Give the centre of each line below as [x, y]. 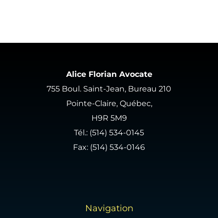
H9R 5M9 [109, 118]
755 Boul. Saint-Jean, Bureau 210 [109, 89]
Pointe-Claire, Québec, [109, 104]
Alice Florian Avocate [109, 74]
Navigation [109, 209]
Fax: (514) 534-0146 [109, 147]
